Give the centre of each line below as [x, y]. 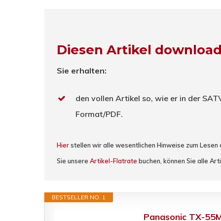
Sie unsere [73, 161]
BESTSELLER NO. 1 [79, 197]
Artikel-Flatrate [113, 161]
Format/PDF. [99, 114]
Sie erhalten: [81, 71]
